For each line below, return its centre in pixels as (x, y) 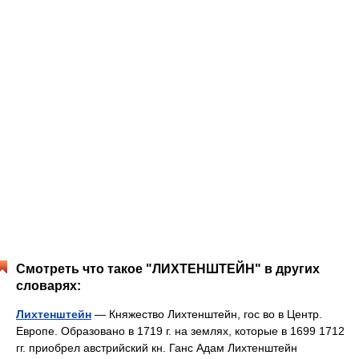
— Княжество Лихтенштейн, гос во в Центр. (207, 314)
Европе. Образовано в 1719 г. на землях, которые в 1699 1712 (180, 331)
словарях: (48, 285)
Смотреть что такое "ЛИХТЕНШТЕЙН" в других (168, 268)
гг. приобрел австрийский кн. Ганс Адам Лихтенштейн (157, 347)
